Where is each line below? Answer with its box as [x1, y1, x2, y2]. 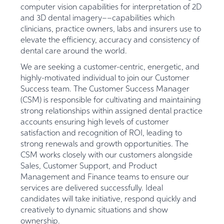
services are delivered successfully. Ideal [20, 184, 163, 193]
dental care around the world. [20, 47, 127, 56]
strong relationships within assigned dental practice [20, 107, 203, 116]
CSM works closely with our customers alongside [20, 151, 193, 160]
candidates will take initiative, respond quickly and [20, 195, 197, 204]
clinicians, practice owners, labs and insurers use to [20, 25, 201, 34]
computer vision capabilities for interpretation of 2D [20, 3, 202, 12]
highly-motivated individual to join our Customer [20, 74, 190, 83]
